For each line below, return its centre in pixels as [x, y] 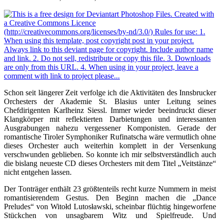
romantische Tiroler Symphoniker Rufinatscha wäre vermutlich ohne [110, 137]
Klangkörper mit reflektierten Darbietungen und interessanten [110, 119]
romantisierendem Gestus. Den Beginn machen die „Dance [110, 198]
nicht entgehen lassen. [38, 172]
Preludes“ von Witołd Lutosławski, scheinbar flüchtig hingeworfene [110, 207]
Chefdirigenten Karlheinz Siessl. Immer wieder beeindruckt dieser [110, 110]
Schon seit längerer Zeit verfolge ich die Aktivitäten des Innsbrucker [110, 93]
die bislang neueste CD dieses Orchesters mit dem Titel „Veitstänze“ [110, 164]
